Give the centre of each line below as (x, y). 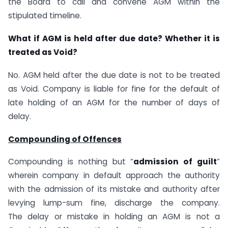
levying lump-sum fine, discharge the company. (114, 203)
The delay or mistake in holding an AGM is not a (114, 217)
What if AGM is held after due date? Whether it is (114, 39)
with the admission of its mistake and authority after (114, 189)
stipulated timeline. (45, 16)
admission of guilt (175, 162)
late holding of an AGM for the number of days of (114, 102)
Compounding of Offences (65, 139)
